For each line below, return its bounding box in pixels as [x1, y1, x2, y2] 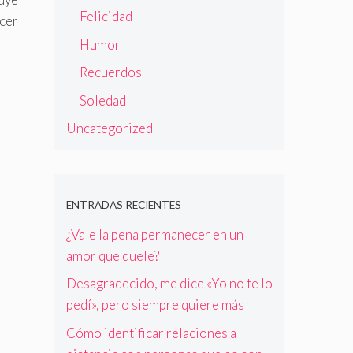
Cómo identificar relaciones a [65, 324, 236, 341]
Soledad [79, 91, 126, 109]
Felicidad [79, 8, 132, 25]
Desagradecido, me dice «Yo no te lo [65, 275, 273, 292]
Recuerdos [79, 64, 142, 81]
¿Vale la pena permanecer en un [65, 225, 243, 243]
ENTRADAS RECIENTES [65, 199, 181, 212]
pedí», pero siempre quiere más [65, 296, 244, 314]
